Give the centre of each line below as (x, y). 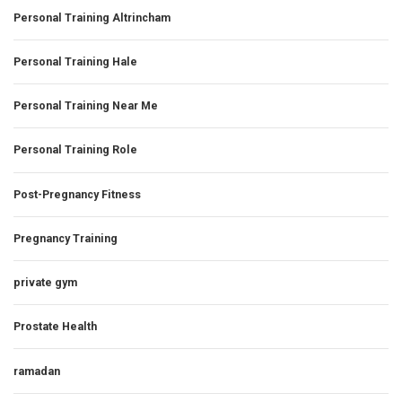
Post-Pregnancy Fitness (77, 194)
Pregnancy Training (66, 238)
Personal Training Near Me (86, 106)
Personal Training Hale (75, 62)
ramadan (37, 371)
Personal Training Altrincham (92, 17)
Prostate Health (55, 327)
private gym (45, 283)
